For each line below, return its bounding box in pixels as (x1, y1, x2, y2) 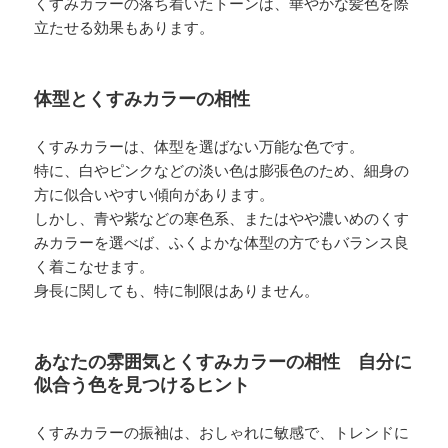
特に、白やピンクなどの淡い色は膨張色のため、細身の (34, 162, 410, 179)
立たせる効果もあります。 (34, 19, 215, 36)
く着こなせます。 (34, 258, 155, 275)
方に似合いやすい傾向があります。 (34, 186, 275, 203)
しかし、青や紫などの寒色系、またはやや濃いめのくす (34, 210, 410, 227)
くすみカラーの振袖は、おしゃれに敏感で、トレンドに (34, 424, 410, 441)
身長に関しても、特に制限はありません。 (34, 282, 320, 299)
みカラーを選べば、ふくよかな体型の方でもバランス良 (34, 234, 410, 251)
